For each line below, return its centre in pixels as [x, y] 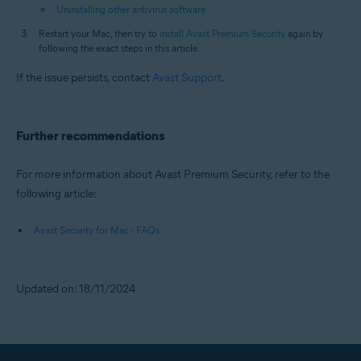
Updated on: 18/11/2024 [76, 289]
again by [304, 34]
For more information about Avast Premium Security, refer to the [173, 175]
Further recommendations [90, 136]
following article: [56, 194]
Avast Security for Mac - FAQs [97, 230]
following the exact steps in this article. [119, 48]
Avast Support [187, 78]
